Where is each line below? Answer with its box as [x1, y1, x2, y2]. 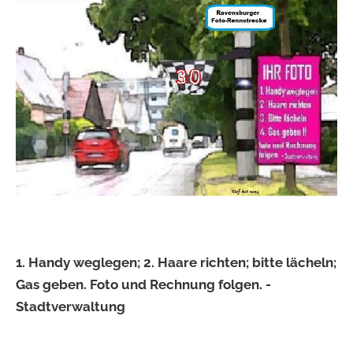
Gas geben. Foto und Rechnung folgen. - [16, 276, 271, 292]
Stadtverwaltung [16, 298, 125, 314]
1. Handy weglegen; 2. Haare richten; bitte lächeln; [16, 254, 336, 270]
